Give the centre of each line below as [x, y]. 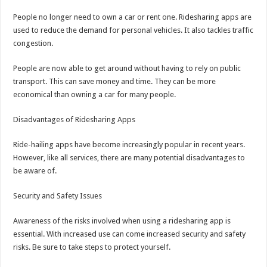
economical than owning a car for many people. [95, 95]
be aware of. [35, 171]
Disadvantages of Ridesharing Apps [74, 120]
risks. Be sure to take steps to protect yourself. [92, 247]
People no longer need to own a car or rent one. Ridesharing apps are [133, 17]
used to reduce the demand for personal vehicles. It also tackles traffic [133, 30]
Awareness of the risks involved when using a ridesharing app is [122, 221]
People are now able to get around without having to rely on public [127, 69]
